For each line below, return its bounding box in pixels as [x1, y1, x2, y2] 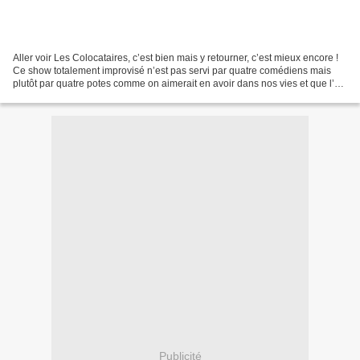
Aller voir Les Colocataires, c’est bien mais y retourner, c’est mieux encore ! [13, 51, 338, 63]
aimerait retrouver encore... [13, 90, 130, 102]
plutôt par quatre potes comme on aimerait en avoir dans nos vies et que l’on [13, 77, 346, 89]
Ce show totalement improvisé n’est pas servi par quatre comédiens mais [13, 64, 331, 76]
